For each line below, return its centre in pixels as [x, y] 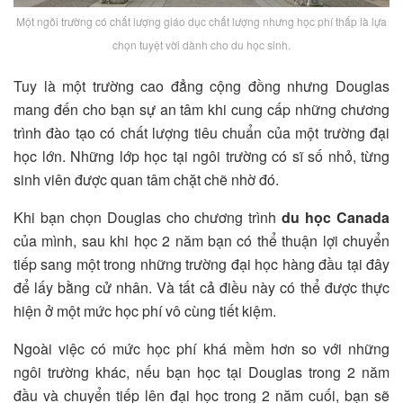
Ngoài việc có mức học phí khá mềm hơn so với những [201, 349]
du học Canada [336, 218]
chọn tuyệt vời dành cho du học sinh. [201, 45]
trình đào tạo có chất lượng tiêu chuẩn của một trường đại [201, 133]
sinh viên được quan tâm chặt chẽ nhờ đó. [146, 180]
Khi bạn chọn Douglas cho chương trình [148, 218]
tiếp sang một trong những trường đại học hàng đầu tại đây [201, 264]
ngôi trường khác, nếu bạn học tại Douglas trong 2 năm [201, 372]
